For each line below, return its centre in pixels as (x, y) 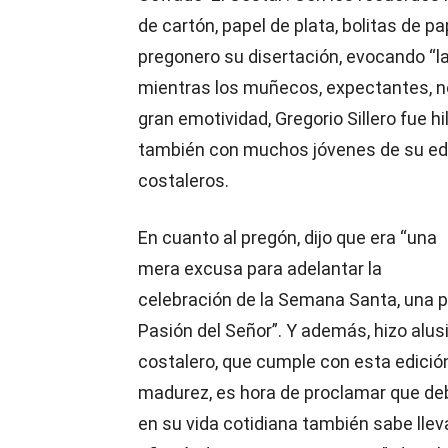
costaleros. (183, 180)
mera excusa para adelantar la (260, 268)
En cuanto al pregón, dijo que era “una (287, 237)
